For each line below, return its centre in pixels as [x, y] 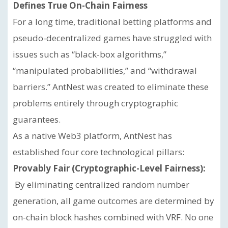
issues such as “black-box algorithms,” [90, 54]
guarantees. [37, 119]
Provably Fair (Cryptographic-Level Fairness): [109, 168]
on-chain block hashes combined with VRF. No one [113, 217]
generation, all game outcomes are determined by [113, 201]
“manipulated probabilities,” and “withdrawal [105, 70]
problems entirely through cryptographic [95, 103]
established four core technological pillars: [98, 152]
